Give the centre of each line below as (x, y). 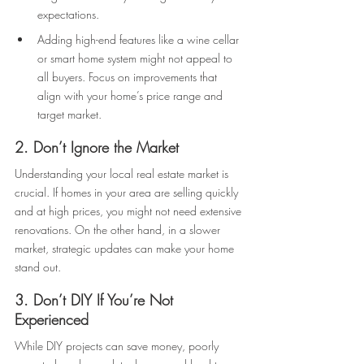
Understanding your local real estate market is (123, 174)
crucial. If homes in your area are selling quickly (128, 193)
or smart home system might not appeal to (136, 58)
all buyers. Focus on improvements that (129, 77)
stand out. (39, 267)
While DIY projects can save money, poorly (118, 346)
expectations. (68, 15)
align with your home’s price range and (132, 96)
